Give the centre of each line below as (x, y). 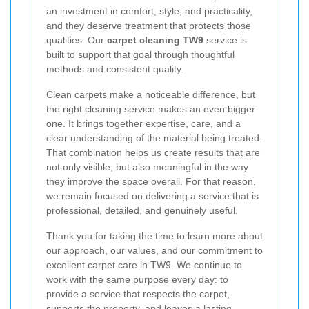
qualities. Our (77, 40)
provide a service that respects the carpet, (138, 294)
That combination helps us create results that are (153, 152)
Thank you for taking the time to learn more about (154, 236)
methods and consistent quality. (115, 69)
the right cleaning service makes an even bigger (151, 109)
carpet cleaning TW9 (155, 40)
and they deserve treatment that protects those (149, 26)
